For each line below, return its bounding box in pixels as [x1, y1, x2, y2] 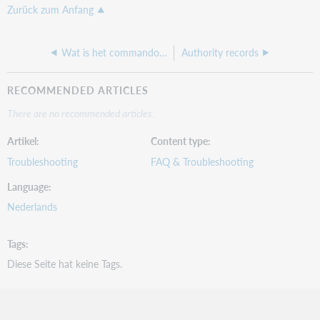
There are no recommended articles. [7, 105, 155, 120]
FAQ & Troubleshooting [151, 154, 254, 169]
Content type [151, 134, 209, 149]
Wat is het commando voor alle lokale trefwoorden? [159, 46, 168, 59]
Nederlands [7, 199, 58, 214]
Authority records [181, 46, 259, 59]
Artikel [7, 134, 37, 149]
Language [7, 179, 49, 194]
